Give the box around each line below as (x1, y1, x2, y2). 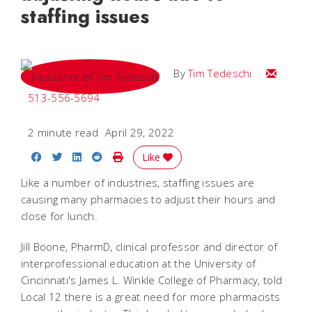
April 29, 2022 (104, 125, 175, 140)
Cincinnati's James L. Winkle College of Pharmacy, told (21, 273, 283, 288)
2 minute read (28, 125, 98, 140)
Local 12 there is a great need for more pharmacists (21, 290, 281, 304)
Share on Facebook (41, 149, 137, 164)
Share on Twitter (61, 149, 144, 164)
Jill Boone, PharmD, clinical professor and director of (21, 240, 278, 254)
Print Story (122, 149, 175, 164)
